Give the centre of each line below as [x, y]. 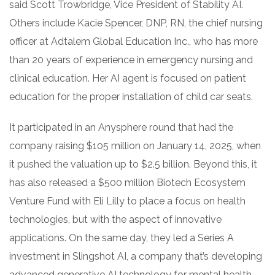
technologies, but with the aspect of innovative [115, 219]
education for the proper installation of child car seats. [131, 96]
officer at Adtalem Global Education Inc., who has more [134, 41]
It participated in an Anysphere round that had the [121, 127]
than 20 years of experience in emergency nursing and [131, 60]
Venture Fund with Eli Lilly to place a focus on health [127, 201]
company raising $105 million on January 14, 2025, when [135, 145]
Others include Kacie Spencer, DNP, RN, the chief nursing [136, 23]
